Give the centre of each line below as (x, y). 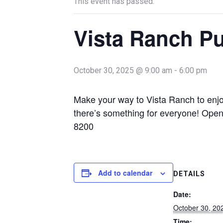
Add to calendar (125, 173)
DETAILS (189, 174)
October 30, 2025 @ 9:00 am (123, 70)
